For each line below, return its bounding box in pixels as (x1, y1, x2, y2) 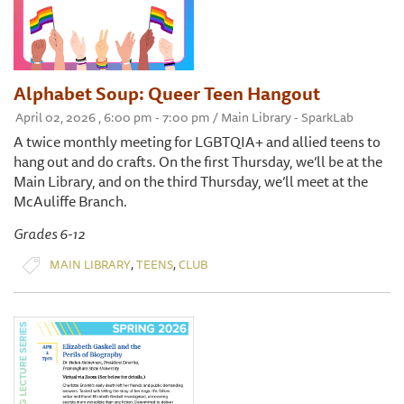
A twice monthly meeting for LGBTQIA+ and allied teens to (14, 129, 381, 153)
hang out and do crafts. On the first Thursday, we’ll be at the (14, 149, 382, 173)
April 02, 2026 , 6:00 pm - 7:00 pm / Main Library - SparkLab (15, 106, 353, 127)
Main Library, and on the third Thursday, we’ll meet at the (14, 169, 368, 193)
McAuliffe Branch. (14, 188, 127, 213)
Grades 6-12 (14, 221, 85, 245)
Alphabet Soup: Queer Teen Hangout (14, 78, 320, 107)
